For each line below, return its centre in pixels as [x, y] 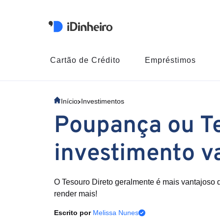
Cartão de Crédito [85, 60]
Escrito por [73, 213]
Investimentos [103, 101]
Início [69, 101]
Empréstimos [171, 60]
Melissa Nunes [116, 213]
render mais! [76, 194]
